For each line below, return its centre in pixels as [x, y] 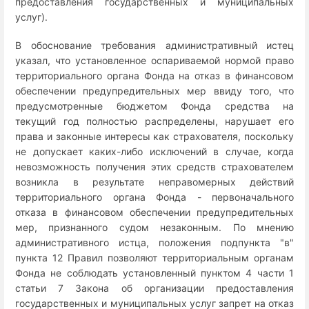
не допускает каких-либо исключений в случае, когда [154, 151]
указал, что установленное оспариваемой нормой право [154, 60]
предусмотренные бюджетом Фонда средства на [154, 106]
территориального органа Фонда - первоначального [154, 197]
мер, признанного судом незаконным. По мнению [154, 227]
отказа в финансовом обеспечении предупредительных [154, 212]
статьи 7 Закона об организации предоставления [154, 288]
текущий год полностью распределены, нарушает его [154, 121]
